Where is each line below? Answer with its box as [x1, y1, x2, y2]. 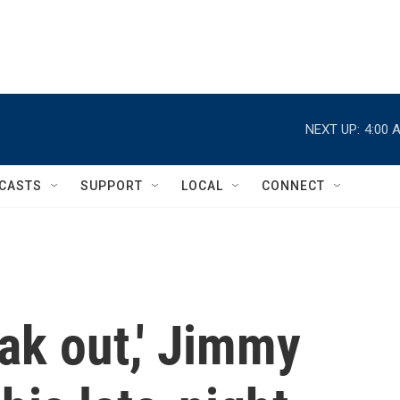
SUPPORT [80, 179, 143, 193]
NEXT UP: [305, 121, 360, 137]
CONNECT [262, 179, 325, 193]
